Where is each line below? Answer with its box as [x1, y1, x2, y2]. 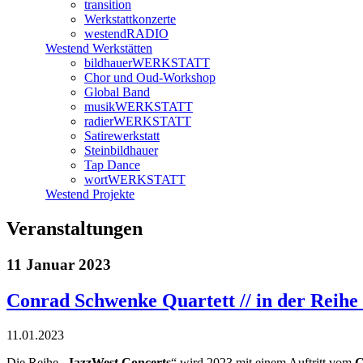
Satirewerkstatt [84, 129, 160, 143]
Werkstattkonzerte [84, 12, 176, 27]
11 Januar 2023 [6, 256, 111, 274]
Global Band [84, 85, 150, 100]
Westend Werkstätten [45, 41, 152, 56]
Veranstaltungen [6, 218, 143, 240]
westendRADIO [84, 27, 169, 41]
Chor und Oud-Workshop [84, 70, 216, 85]
